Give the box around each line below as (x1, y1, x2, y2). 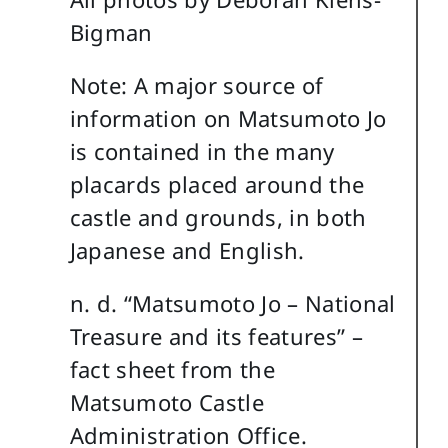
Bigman (69, 17, 153, 48)
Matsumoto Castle (69, 387, 265, 418)
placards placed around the (69, 169, 365, 200)
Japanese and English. (69, 235, 305, 266)
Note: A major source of (69, 70, 324, 101)
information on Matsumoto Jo (69, 103, 387, 134)
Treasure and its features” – (69, 321, 364, 352)
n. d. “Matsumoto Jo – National (69, 288, 396, 319)
